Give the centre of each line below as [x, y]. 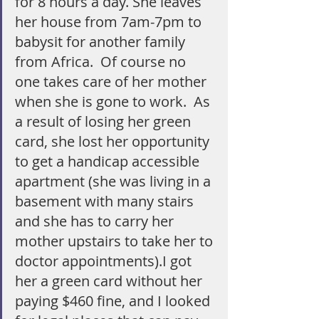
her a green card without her [110, 281]
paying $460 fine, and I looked [114, 301]
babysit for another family [102, 42]
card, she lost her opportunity [114, 141]
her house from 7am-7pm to [110, 22]
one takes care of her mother [113, 82]
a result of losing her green [105, 121]
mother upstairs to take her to [116, 241]
